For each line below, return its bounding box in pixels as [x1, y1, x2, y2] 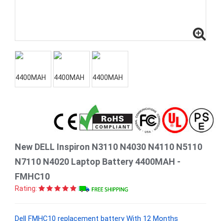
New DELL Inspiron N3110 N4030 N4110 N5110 [15, 142, 202, 152]
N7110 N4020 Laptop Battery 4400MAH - [15, 156, 181, 167]
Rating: [15, 184, 37, 192]
